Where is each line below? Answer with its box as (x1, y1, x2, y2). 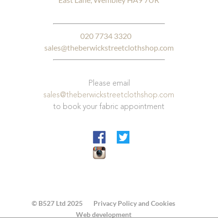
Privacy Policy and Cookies (93, 199, 176, 208)
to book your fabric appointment (53, 103, 165, 111)
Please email (88, 80, 130, 88)
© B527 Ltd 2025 (32, 199, 83, 208)
